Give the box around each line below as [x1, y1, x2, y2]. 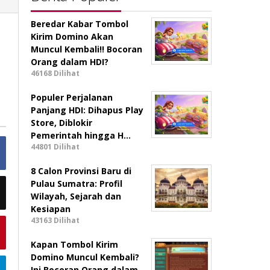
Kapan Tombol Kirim [31, 239, 119, 250]
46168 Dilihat [31, 68, 80, 78]
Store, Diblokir [31, 117, 93, 128]
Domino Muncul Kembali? [31, 251, 140, 263]
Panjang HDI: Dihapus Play [31, 104, 144, 116]
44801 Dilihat [31, 142, 80, 152]
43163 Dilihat [31, 215, 80, 225]
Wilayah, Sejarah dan [31, 190, 122, 202]
